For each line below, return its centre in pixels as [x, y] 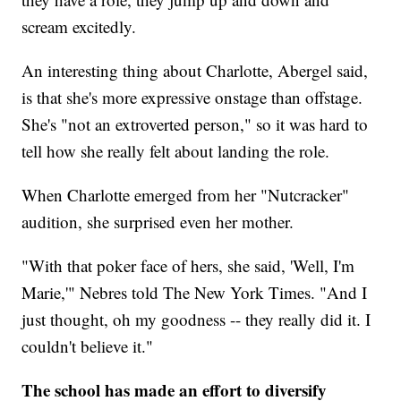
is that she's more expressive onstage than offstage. [192, 98]
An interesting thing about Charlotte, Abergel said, [195, 71]
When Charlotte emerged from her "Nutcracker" [186, 195]
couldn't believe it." [88, 346]
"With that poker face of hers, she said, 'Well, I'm [188, 266]
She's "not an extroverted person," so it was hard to [195, 124]
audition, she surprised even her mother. [158, 222]
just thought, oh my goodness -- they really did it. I [196, 320]
